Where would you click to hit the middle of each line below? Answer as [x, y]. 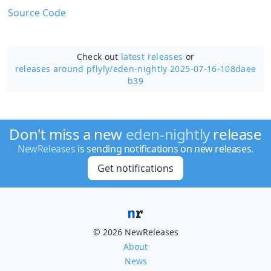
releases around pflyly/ [64, 68]
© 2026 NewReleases [135, 232]
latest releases [152, 56]
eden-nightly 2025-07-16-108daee [184, 68]
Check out [99, 56]
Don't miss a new [67, 134]
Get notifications [135, 168]
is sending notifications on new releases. [164, 149]
